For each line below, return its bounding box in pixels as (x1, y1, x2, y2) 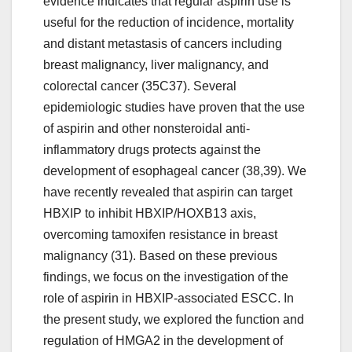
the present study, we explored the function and (43, 313, 304, 327)
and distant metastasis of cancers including (43, 37, 282, 51)
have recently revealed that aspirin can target (43, 185, 292, 200)
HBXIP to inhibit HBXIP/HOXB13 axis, (43, 207, 256, 221)
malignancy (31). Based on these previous (43, 249, 277, 263)
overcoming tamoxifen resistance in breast (43, 228, 277, 242)
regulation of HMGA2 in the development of (43, 334, 283, 348)
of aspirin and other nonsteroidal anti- (43, 122, 250, 136)
